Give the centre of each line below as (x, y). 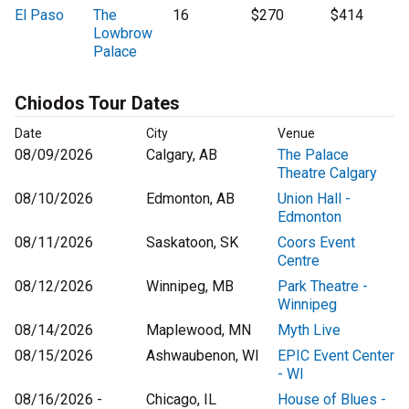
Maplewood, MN (199, 330)
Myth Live (309, 330)
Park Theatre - (323, 287)
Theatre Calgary (327, 173)
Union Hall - (314, 199)
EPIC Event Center (336, 356)
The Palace (313, 155)
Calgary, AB (182, 155)
